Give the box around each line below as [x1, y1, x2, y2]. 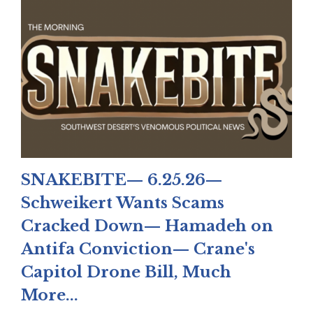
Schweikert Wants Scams [21, 194, 224, 213]
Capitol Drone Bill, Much [21, 263, 231, 282]
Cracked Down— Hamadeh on [21, 217, 273, 236]
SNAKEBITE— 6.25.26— [21, 170, 222, 190]
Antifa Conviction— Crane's [21, 240, 255, 259]
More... [21, 286, 78, 305]
